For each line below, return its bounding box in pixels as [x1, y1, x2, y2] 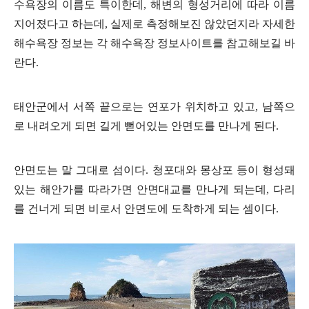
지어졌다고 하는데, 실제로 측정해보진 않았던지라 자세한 [14, 18, 295, 30]
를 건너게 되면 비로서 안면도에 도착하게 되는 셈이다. [14, 203, 279, 215]
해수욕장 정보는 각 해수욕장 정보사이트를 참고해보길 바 [14, 37, 295, 50]
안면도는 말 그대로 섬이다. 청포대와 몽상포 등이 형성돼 [14, 164, 295, 177]
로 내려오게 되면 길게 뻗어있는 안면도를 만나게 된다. [14, 120, 279, 132]
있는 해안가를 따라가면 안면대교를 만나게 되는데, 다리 [14, 183, 295, 196]
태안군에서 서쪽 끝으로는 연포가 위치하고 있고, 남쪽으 [14, 101, 295, 113]
